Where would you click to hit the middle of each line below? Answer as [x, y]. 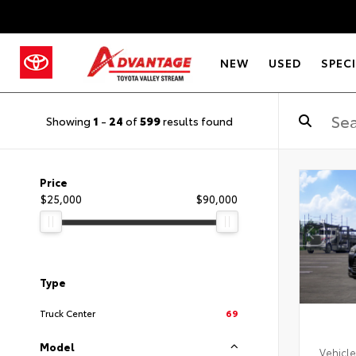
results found [196, 120]
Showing [69, 120]
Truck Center [68, 313]
